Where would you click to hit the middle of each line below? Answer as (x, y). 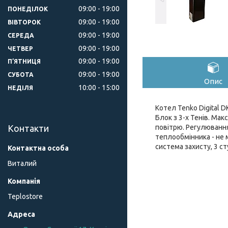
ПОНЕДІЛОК (28, 9)
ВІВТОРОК (24, 22)
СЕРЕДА (21, 35)
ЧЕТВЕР (20, 48)
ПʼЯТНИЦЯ (24, 62)
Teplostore (25, 197)
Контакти (28, 129)
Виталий (22, 164)
